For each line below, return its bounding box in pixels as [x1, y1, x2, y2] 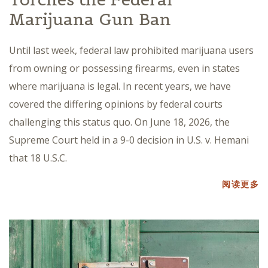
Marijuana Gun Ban [9, 8, 171, 31]
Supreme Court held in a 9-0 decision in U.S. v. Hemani [9, 133, 249, 147]
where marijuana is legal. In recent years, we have [9, 80, 231, 93]
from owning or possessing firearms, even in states [9, 62, 240, 75]
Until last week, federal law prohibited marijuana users [9, 44, 254, 57]
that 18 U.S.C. [9, 151, 67, 165]
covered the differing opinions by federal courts [9, 98, 223, 111]
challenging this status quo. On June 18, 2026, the [9, 115, 230, 129]
